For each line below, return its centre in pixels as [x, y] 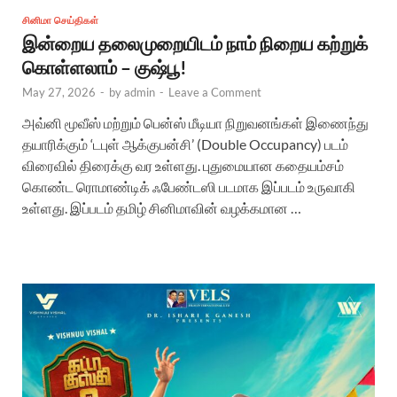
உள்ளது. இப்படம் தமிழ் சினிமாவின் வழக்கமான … [162, 207]
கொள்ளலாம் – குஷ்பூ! [105, 66]
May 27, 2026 [59, 92]
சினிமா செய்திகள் [60, 20]
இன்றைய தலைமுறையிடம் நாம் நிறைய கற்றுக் [195, 43]
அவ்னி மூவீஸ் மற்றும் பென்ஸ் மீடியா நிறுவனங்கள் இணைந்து [195, 122]
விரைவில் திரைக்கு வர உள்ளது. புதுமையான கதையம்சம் [183, 165]
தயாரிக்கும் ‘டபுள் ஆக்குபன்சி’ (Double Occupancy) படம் [185, 144]
